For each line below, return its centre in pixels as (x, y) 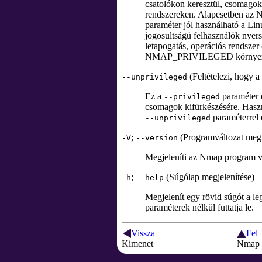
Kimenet (137, 244)
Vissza (143, 233)
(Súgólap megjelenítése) (209, 177)
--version (157, 138)
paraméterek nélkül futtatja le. (199, 207)
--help (150, 177)
